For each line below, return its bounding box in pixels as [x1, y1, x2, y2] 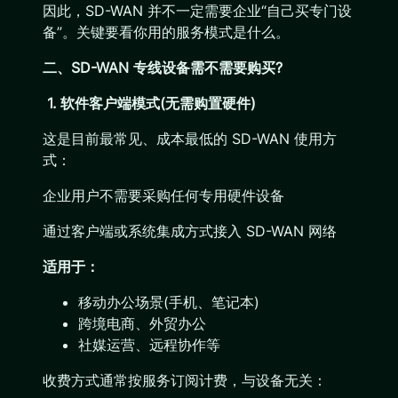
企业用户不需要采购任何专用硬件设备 [43, 187, 284, 204]
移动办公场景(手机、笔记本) [78, 293, 259, 311]
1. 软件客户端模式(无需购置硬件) [43, 94, 256, 112]
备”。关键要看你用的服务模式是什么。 [43, 23, 290, 41]
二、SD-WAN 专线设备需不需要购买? [43, 59, 283, 76]
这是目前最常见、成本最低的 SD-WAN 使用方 [43, 130, 337, 147]
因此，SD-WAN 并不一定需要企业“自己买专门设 [43, 2, 352, 20]
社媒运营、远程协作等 [78, 336, 220, 354]
